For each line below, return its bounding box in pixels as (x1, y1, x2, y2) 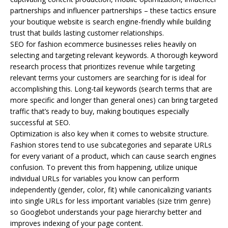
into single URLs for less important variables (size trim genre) (10, 195, 211, 206)
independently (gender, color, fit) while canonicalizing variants (10, 184, 212, 194)
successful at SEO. (10, 117, 70, 127)
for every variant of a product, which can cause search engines (10, 151, 216, 161)
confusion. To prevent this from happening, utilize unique (10, 162, 197, 172)
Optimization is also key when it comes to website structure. (10, 128, 209, 138)
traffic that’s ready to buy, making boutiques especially (10, 106, 189, 116)
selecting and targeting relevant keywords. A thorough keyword (10, 50, 218, 60)
